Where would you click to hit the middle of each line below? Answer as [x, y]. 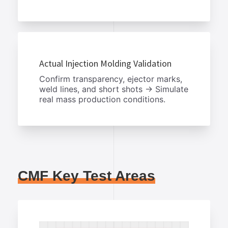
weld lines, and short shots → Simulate [114, 89]
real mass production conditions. [102, 99]
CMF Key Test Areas [87, 176]
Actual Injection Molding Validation [105, 64]
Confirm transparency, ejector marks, [111, 79]
